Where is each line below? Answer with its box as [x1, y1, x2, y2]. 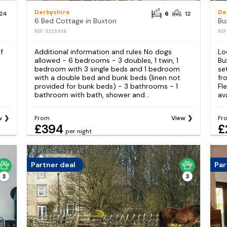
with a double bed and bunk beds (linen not [34, 73, 180, 83]
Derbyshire [34, 8, 70, 17]
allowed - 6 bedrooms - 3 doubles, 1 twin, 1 [34, 56, 178, 65]
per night [65, 127, 92, 135]
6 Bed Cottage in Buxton [34, 16, 117, 26]
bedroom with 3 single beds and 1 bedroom [34, 64, 180, 74]
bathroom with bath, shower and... [34, 90, 149, 100]
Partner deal [30, 160, 75, 169]
